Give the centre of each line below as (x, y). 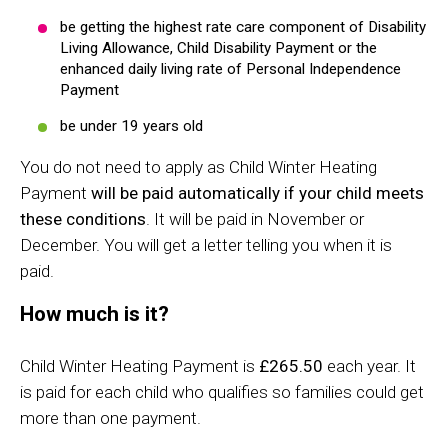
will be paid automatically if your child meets (257, 192)
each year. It (371, 365)
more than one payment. (110, 417)
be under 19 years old (131, 125)
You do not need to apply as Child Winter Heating (198, 166)
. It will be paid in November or (255, 218)
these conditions (83, 218)
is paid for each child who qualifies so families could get (222, 391)
